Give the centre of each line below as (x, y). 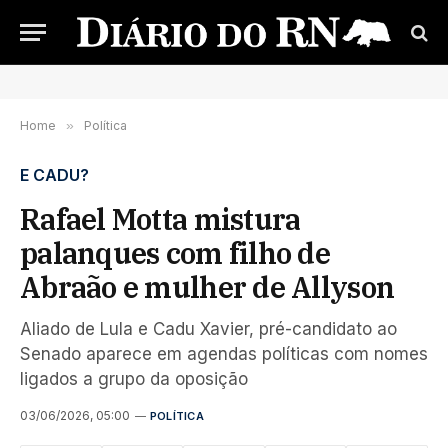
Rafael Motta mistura (160, 219)
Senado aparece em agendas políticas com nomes (224, 354)
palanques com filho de (175, 253)
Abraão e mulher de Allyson (207, 287)
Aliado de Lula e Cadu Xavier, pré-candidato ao (208, 329)
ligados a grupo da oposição (134, 379)
